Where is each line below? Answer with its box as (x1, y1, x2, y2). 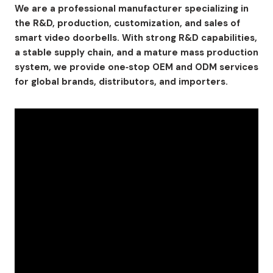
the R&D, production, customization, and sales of (15, 17, 240, 29)
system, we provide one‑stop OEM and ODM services (15, 61, 258, 73)
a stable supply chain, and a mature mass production (15, 46, 258, 58)
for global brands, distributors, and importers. (15, 76, 228, 88)
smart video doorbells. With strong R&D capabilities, (15, 32, 257, 44)
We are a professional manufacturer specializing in (15, 2, 249, 15)
